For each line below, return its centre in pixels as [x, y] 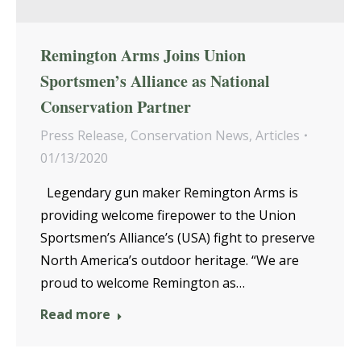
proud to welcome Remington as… [143, 282]
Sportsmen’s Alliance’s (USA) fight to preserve [178, 237]
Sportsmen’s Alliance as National [155, 81]
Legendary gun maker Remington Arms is [169, 192]
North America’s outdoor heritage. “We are [170, 260]
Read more [75, 314]
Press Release [82, 135]
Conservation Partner [116, 106]
